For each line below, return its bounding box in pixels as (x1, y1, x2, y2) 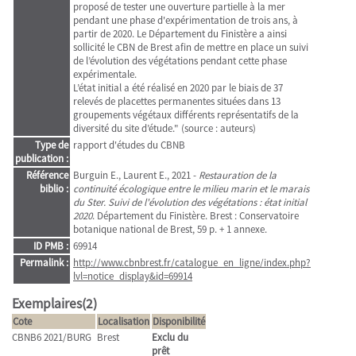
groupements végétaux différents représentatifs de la (73, 108, 299, 122)
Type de (35, 138, 68, 152)
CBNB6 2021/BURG (12, 331, 91, 344)
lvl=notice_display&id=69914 (73, 269, 192, 283)
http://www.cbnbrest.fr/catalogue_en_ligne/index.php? (73, 256, 311, 269)
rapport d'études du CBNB (73, 138, 185, 152)
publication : (15, 152, 68, 165)
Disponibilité (153, 315, 205, 328)
